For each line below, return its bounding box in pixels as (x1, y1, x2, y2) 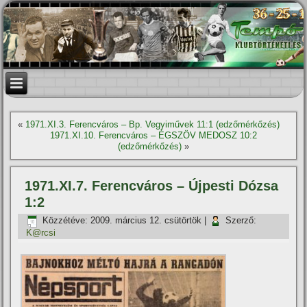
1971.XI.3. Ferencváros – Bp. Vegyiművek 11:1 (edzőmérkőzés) (25, 119, 280, 130)
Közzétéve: (42, 215, 88, 226)
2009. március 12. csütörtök (90, 215, 202, 226)
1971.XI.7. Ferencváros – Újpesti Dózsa (25, 178, 279, 193)
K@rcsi (26, 228, 56, 238)
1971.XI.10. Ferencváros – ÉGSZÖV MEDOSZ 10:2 (50, 130, 257, 140)
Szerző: (225, 215, 257, 226)
